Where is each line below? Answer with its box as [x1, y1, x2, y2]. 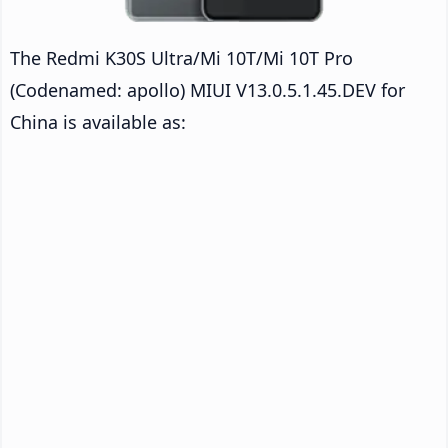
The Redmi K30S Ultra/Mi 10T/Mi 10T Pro [10, 45, 353, 70]
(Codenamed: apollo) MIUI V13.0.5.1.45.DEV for [10, 77, 405, 102]
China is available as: [10, 109, 186, 134]
